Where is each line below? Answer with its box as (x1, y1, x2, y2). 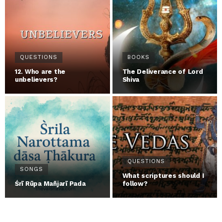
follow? (122, 180, 148, 187)
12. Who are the (15, 68, 66, 75)
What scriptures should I (122, 172, 204, 179)
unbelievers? (15, 76, 57, 83)
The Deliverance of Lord (122, 68, 203, 75)
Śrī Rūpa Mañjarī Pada (15, 180, 86, 187)
